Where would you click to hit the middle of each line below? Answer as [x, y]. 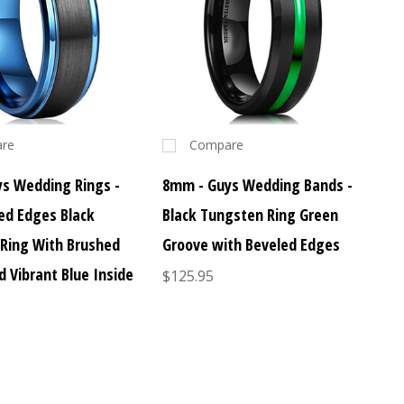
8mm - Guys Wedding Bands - [257, 185]
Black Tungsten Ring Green [250, 215]
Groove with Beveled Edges [251, 245]
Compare [216, 145]
